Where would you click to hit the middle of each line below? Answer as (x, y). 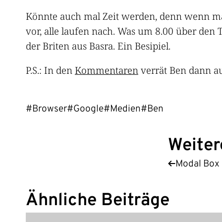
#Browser (46, 109)
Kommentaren (106, 70)
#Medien (122, 109)
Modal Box (197, 164)
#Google (85, 109)
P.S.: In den (50, 70)
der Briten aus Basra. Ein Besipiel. (98, 46)
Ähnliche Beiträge (97, 200)
